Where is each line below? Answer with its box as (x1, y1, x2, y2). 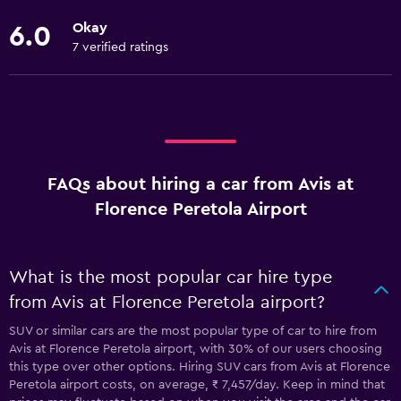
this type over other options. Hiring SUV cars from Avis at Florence (9, 361, 390, 373)
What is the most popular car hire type (9, 269, 332, 286)
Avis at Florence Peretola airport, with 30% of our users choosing (9, 343, 382, 355)
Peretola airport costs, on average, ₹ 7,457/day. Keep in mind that (9, 379, 385, 391)
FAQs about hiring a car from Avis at (47, 175, 354, 193)
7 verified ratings (73, 41, 168, 54)
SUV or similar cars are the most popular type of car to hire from (9, 325, 377, 337)
